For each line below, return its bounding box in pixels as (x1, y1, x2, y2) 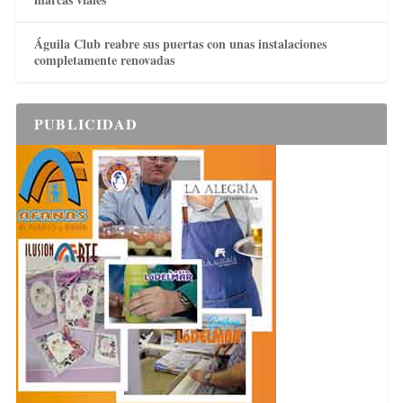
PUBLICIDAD (33, 113, 138, 135)
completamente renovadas (33, 50, 175, 70)
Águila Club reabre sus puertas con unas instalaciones (33, 34, 327, 54)
